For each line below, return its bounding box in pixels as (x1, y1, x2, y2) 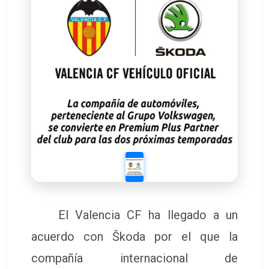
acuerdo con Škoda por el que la (31, 229, 238, 244)
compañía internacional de (31, 250, 238, 265)
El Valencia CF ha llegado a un (31, 207, 238, 222)
